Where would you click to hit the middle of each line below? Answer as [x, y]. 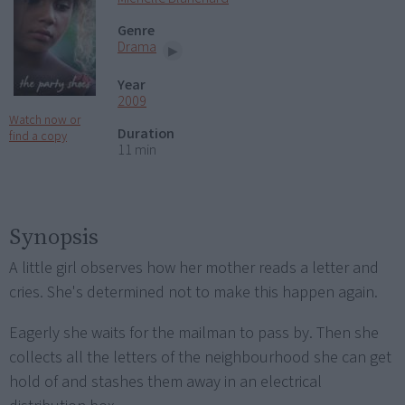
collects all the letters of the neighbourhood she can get [200, 357]
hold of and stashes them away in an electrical [165, 381]
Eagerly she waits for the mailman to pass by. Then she [194, 333]
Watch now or [45, 121]
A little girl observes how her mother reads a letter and [194, 268]
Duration [146, 133]
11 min [137, 150]
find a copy [38, 137]
